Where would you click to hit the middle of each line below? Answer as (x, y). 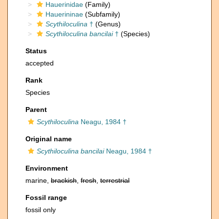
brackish (64, 180)
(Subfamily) (102, 14)
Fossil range (46, 197)
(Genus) (107, 24)
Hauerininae (64, 14)
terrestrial (115, 180)
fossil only (41, 210)
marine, (38, 180)
